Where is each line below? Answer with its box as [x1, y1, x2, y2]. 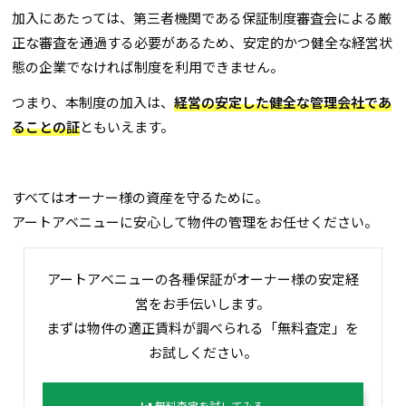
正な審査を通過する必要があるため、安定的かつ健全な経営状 [12, 33, 393, 53]
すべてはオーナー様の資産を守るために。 [12, 188, 269, 208]
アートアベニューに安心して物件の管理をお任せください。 [12, 212, 379, 232]
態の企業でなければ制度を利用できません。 [12, 57, 285, 77]
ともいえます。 [80, 117, 175, 137]
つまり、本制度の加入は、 [12, 92, 175, 112]
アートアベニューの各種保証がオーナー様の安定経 [46, 269, 359, 289]
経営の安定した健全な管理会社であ [174, 92, 392, 112]
